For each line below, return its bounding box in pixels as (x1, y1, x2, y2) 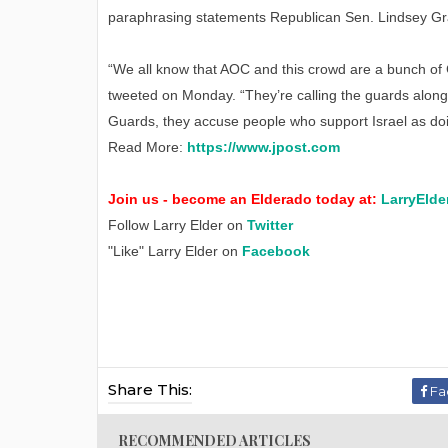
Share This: (108, 380, 192, 400)
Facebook (242, 243, 310, 260)
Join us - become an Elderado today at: (108, 191, 381, 208)
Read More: (108, 139, 187, 156)
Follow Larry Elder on (108, 217, 247, 234)
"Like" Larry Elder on (108, 243, 242, 260)
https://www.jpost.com (187, 139, 340, 156)
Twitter (247, 217, 293, 234)
